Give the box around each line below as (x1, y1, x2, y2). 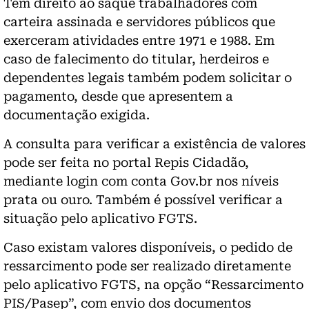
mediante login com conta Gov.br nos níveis (3, 173, 279, 188)
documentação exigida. (3, 107, 150, 122)
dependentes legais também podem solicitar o (3, 70, 292, 85)
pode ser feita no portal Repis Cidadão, (3, 154, 249, 170)
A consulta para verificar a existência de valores (3, 136, 306, 151)
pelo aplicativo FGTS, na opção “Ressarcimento (3, 277, 303, 292)
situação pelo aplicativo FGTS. (3, 210, 197, 226)
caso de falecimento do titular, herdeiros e (3, 51, 269, 66)
